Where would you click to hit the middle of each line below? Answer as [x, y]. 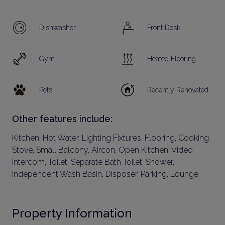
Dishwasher [58, 27]
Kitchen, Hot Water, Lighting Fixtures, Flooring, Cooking [110, 138]
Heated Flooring [172, 59]
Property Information [72, 213]
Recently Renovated [178, 90]
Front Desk [164, 27]
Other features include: [62, 119]
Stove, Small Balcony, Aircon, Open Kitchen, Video [102, 150]
